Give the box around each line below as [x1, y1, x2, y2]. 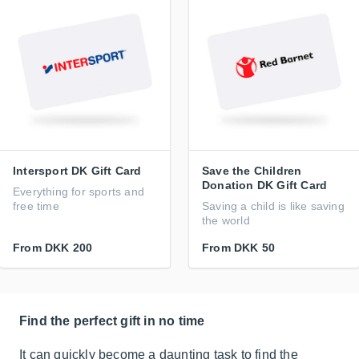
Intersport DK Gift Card [13, 164, 142, 177]
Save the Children [202, 164, 302, 177]
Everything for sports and [13, 185, 144, 198]
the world [202, 214, 250, 227]
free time [13, 200, 59, 212]
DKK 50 [234, 241, 276, 254]
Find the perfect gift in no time [19, 314, 205, 328]
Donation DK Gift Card [202, 179, 328, 192]
